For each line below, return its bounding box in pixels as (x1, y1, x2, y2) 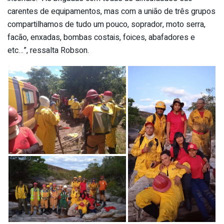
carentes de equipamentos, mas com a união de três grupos (7, 5, 215, 17)
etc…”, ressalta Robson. (7, 44, 89, 56)
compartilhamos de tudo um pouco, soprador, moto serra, (7, 18, 205, 30)
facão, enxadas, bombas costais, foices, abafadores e (7, 31, 195, 43)
